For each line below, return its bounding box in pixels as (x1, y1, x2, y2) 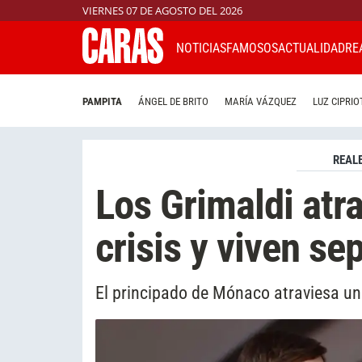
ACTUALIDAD (278, 40, 345, 56)
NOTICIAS (176, 40, 226, 56)
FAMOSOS (226, 40, 278, 56)
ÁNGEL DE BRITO (138, 95, 208, 108)
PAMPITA (82, 95, 122, 108)
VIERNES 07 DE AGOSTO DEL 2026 (82, 3, 242, 18)
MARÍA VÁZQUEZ (225, 95, 297, 108)
